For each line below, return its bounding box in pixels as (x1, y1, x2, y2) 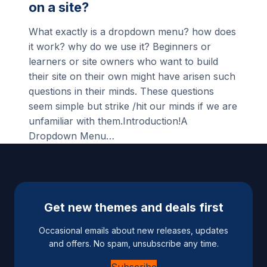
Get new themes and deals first (44, 200, 223, 215)
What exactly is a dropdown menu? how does (29, 26, 236, 38)
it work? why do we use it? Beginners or (29, 41, 211, 52)
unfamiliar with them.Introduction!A (29, 115, 188, 127)
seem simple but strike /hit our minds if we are (29, 100, 237, 112)
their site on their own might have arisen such (29, 70, 235, 82)
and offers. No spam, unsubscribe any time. (48, 238, 219, 249)
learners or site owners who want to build (29, 55, 218, 67)
